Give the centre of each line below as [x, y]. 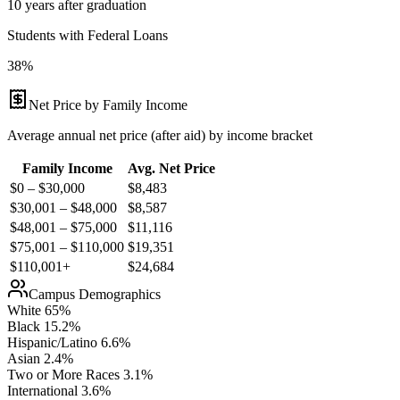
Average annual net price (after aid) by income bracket [160, 135]
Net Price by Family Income [108, 104]
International [42, 390]
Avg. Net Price [171, 168]
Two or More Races [63, 374]
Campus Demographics [95, 294]
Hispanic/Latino [52, 342]
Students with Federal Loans [87, 35]
